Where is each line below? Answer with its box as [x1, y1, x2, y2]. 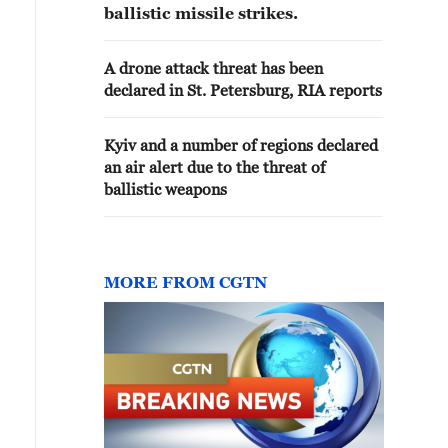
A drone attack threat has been [104, 59, 323, 77]
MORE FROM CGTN [104, 273, 267, 291]
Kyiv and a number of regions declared [104, 136, 378, 154]
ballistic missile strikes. [104, 4, 298, 22]
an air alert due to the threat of [104, 158, 325, 176]
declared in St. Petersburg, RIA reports [104, 81, 382, 99]
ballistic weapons [104, 180, 227, 198]
